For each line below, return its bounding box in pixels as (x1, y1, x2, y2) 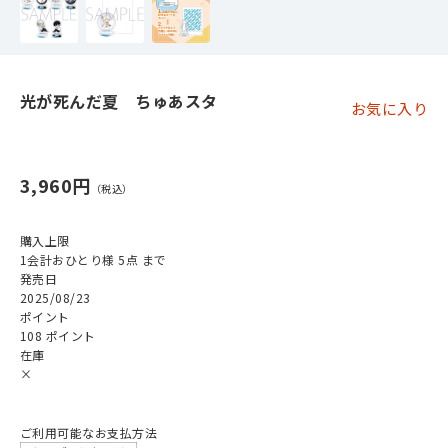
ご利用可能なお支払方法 (20, 424, 158, 441)
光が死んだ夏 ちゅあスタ (20, 89, 218, 113)
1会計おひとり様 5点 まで (20, 251, 167, 268)
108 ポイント (20, 327, 96, 344)
